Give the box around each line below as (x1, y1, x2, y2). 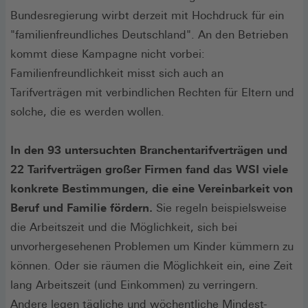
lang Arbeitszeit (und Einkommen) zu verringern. (10, 278, 258, 291)
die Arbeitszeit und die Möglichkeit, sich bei (10, 220, 237, 234)
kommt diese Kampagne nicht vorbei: (10, 47, 205, 60)
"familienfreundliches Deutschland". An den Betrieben (10, 27, 288, 41)
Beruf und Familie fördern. (10, 201, 153, 214)
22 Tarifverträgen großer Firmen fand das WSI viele (10, 162, 288, 176)
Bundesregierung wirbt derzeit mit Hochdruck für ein (10, 8, 284, 22)
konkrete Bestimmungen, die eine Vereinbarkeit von (10, 181, 293, 195)
